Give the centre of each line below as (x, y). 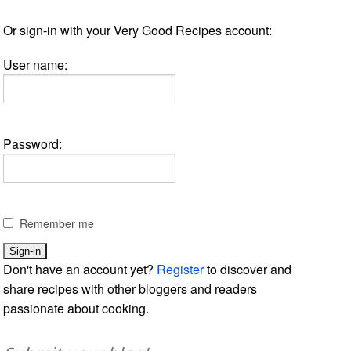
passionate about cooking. (76, 308)
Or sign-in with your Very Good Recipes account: (138, 30)
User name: (36, 64)
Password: (33, 143)
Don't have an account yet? (80, 269)
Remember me (57, 223)
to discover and (248, 269)
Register (181, 269)
